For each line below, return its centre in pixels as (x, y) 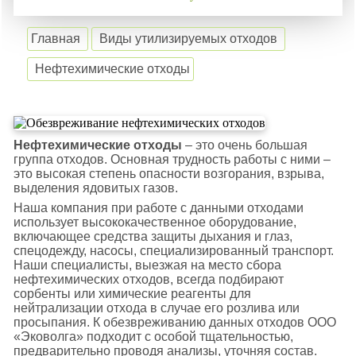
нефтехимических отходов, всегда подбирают (148, 279)
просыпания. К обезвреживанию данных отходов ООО (174, 322)
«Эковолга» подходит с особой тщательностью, (153, 337)
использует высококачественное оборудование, (155, 222)
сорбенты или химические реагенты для (132, 294)
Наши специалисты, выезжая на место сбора (147, 265)
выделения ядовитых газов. (95, 188)
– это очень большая (244, 145)
